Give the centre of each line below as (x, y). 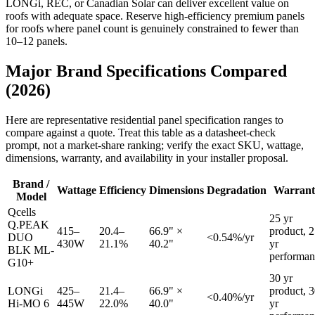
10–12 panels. (37, 41)
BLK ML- (31, 250)
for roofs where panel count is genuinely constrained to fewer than (152, 29)
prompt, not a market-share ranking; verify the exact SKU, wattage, (155, 146)
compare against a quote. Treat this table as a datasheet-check (141, 133)
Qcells (22, 212)
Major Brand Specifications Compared (146, 71)
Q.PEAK (28, 225)
